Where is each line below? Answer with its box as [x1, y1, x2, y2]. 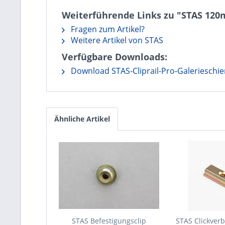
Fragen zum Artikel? [69, 23, 145, 35]
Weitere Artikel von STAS [69, 34, 163, 46]
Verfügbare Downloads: [62, 50, 167, 63]
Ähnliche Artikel [54, 114, 110, 124]
